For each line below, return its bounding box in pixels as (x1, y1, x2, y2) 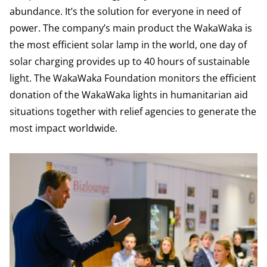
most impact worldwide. (10, 122, 117, 135)
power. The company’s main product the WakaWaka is (10, 21, 252, 35)
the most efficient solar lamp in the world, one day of (10, 38, 247, 51)
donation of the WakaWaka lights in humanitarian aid (10, 88, 248, 101)
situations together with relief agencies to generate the (10, 105, 256, 118)
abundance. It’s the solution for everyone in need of (10, 5, 241, 18)
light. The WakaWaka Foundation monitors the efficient (10, 72, 256, 85)
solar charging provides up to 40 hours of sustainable (10, 55, 250, 68)
